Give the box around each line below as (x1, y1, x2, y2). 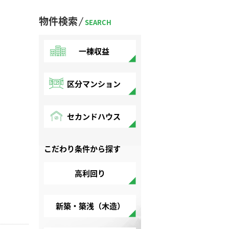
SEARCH (85, 17, 111, 27)
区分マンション (67, 78, 121, 89)
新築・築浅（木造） (55, 200, 125, 211)
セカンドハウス (67, 111, 121, 122)
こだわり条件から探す (44, 143, 121, 154)
